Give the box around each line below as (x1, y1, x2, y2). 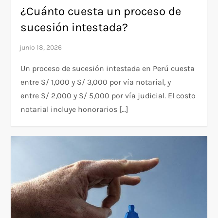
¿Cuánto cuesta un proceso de (20, 4, 182, 18)
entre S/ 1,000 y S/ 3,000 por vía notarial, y (20, 77, 171, 87)
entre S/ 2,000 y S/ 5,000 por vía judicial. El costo (20, 91, 196, 101)
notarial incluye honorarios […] (20, 105, 129, 114)
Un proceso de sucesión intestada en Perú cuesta (20, 64, 195, 73)
